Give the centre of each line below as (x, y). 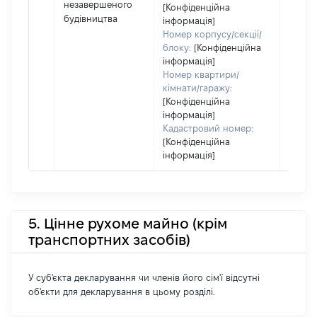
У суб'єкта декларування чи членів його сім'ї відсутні (144, 277)
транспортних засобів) (109, 240)
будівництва (91, 18)
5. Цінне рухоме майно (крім (128, 223)
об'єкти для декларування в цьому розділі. (122, 292)
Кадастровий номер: (208, 128)
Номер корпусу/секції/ (212, 34)
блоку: (177, 47)
